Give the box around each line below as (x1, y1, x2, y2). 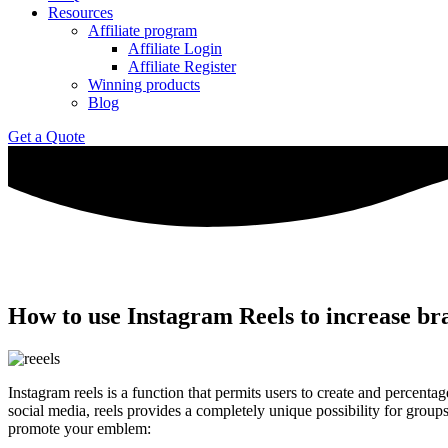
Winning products (88, 76, 200, 93)
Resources (48, 4, 113, 21)
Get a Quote (8, 128, 85, 145)
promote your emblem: (8, 419, 151, 437)
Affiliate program (88, 22, 197, 39)
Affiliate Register (128, 58, 236, 75)
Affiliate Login (128, 40, 222, 57)
